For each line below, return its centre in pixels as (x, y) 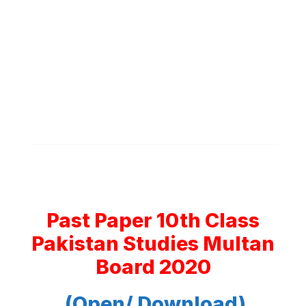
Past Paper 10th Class (153, 220)
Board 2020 (153, 267)
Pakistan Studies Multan (153, 244)
